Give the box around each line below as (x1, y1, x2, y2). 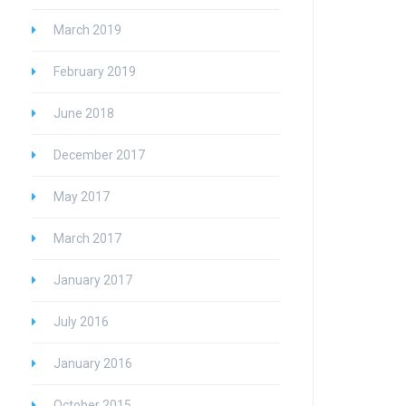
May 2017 (53, 189, 110, 204)
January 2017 (53, 273, 132, 287)
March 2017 (53, 231, 121, 246)
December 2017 (53, 148, 145, 162)
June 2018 (53, 106, 114, 121)
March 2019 (53, 23, 121, 37)
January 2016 (53, 356, 132, 371)
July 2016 (53, 314, 109, 329)
